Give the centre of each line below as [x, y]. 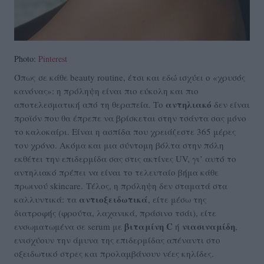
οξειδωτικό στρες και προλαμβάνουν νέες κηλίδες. [114, 253]
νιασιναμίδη [209, 226]
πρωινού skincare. [50, 185]
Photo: [26, 58]
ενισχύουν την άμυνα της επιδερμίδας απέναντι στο [117, 240]
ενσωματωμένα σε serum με [69, 226]
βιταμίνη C [148, 226]
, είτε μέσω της [177, 199]
